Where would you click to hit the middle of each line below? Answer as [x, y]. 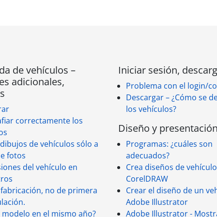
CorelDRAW [147, 179]
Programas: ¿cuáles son [169, 144]
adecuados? [148, 155]
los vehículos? [151, 109]
